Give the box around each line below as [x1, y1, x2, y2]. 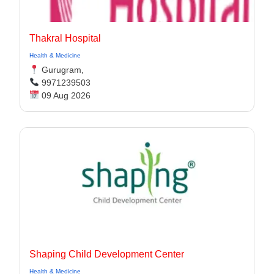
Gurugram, [39, 65, 84, 75]
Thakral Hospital [29, 33, 101, 43]
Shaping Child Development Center [29, 249, 184, 259]
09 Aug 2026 [39, 91, 91, 100]
